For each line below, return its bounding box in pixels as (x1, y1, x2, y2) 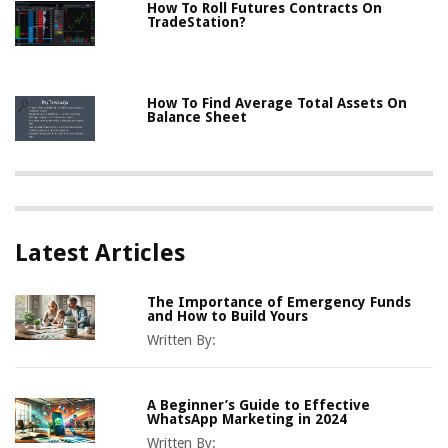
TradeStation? (147, 14, 247, 31)
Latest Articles (15, 239, 185, 268)
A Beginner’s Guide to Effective (147, 397, 371, 414)
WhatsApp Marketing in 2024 (147, 411, 348, 428)
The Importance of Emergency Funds (147, 294, 412, 311)
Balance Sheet (147, 109, 248, 126)
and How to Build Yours (147, 308, 309, 325)
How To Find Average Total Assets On (147, 95, 408, 112)
